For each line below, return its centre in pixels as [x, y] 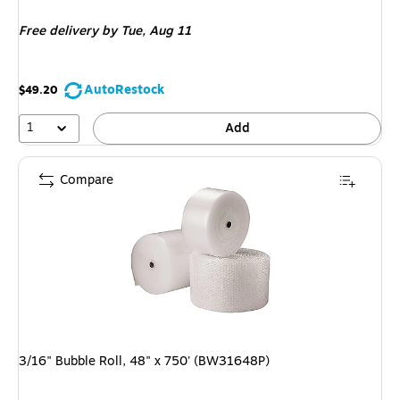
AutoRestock [124, 90]
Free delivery [58, 31]
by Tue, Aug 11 [145, 31]
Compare [87, 179]
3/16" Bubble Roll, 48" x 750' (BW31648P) [144, 361]
